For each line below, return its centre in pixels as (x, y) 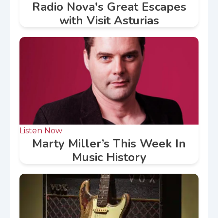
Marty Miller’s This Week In (109, 144)
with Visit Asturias (109, 21)
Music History (109, 157)
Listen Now (41, 131)
